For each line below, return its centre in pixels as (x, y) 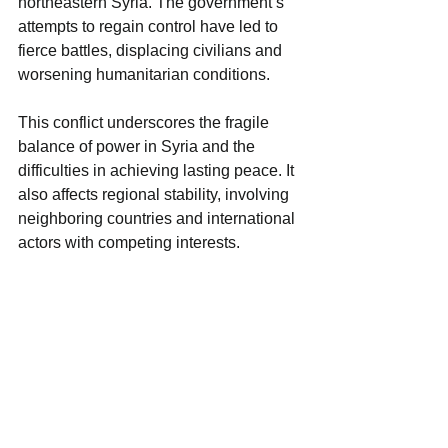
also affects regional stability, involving (155, 195)
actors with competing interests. (129, 243)
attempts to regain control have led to (150, 27)
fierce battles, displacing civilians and (152, 51)
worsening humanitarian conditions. (144, 75)
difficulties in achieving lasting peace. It (158, 171)
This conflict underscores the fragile (145, 123)
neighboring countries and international (158, 219)
